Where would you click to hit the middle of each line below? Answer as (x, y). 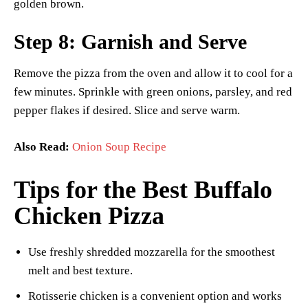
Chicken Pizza (89, 216)
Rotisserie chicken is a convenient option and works (155, 296)
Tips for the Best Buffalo (143, 190)
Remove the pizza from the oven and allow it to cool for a (153, 74)
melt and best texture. (80, 271)
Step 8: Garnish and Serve (130, 42)
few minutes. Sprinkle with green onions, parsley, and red (153, 92)
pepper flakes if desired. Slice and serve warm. (127, 111)
